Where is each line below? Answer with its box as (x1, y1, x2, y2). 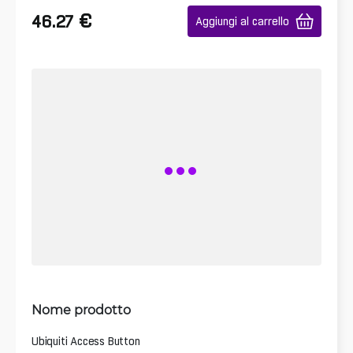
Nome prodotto (32, 300, 131, 318)
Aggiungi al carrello (195, 15, 289, 28)
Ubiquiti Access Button (32, 334, 140, 347)
